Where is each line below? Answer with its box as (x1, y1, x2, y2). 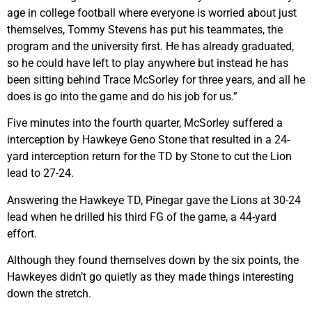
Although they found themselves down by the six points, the (7, 253, 299, 267)
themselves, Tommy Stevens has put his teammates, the (7, 22, 283, 36)
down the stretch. (7, 287, 91, 300)
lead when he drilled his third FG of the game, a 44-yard (7, 210, 276, 224)
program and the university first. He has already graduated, (7, 39, 294, 53)
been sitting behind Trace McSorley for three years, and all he (7, 72, 305, 86)
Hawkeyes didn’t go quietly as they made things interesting (7, 270, 294, 283)
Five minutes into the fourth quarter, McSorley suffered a (7, 116, 283, 130)
